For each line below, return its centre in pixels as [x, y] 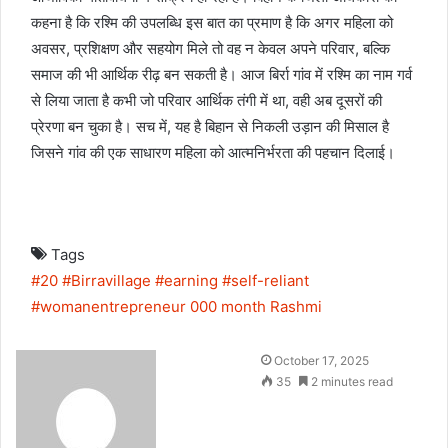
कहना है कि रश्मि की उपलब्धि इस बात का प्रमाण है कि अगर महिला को [212, 22]
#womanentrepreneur [108, 306]
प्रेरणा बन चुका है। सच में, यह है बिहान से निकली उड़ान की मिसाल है [210, 126]
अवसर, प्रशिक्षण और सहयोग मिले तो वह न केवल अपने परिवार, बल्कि [210, 48]
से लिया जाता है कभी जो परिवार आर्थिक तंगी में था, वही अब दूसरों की [206, 100]
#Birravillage [106, 280]
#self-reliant [265, 280]
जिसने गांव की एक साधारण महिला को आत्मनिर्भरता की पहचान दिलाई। [213, 152]
